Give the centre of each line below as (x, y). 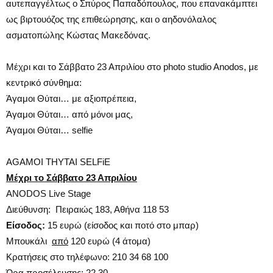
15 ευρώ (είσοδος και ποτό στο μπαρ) (123, 225)
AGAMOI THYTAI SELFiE (58, 161)
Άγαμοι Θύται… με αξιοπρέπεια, (71, 98)
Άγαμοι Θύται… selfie (49, 130)
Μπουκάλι (29, 241)
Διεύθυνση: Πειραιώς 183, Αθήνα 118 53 (87, 209)
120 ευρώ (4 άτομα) (109, 241)
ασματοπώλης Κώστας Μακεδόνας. (78, 35)
